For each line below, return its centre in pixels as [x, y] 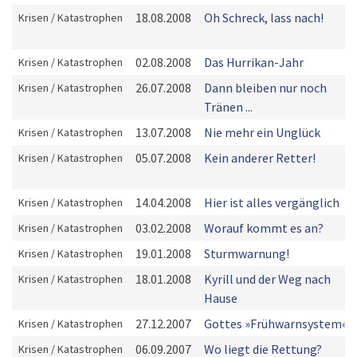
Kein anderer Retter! [260, 158]
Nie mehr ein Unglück [262, 132]
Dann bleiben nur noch [265, 88]
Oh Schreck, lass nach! [264, 18]
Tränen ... [228, 107]
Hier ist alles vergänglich [272, 202]
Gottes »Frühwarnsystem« [276, 324]
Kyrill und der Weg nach [267, 279]
